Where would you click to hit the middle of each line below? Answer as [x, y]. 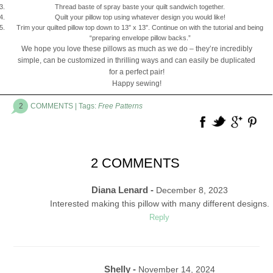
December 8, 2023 [192, 190]
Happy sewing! [136, 84]
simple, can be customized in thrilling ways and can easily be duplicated [136, 61]
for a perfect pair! [136, 72]
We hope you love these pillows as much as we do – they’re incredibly [136, 49]
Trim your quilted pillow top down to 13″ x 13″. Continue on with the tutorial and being [140, 28]
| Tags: [86, 106]
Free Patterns [120, 106]
